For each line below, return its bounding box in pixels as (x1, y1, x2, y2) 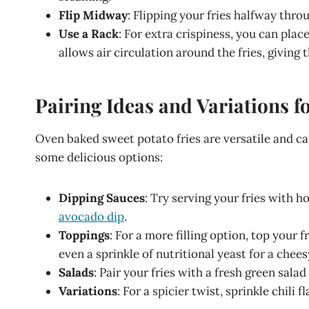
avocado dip (59, 209, 124, 224)
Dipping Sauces (59, 190, 145, 206)
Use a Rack (59, 26, 119, 41)
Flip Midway (59, 8, 128, 23)
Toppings (59, 228, 110, 243)
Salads (59, 265, 94, 280)
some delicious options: (35, 150, 163, 165)
